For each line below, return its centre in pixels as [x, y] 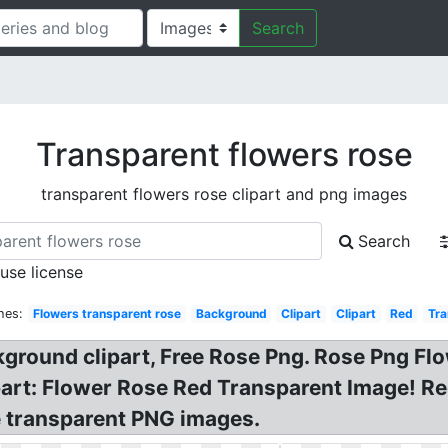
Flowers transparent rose [107, 313]
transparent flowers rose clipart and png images [224, 194]
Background [231, 313]
